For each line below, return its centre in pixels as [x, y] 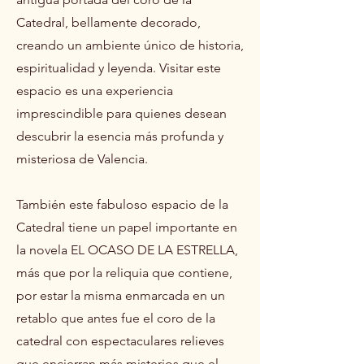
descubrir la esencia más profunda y [120, 136]
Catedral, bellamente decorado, [108, 22]
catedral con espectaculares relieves [120, 340]
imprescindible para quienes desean [121, 113]
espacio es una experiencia [95, 90]
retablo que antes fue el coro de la [116, 318]
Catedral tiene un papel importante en [127, 227]
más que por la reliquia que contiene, [124, 272]
